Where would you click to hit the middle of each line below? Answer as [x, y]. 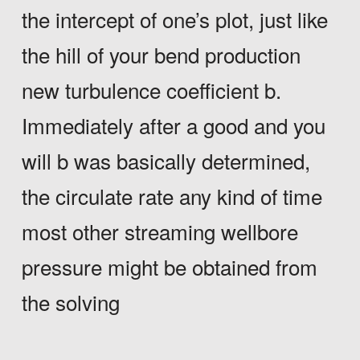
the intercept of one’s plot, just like [174, 18]
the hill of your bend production [161, 54]
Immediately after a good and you [173, 125]
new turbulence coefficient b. [151, 89]
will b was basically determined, [166, 160]
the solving [70, 301]
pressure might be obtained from [169, 266]
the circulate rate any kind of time [172, 195]
